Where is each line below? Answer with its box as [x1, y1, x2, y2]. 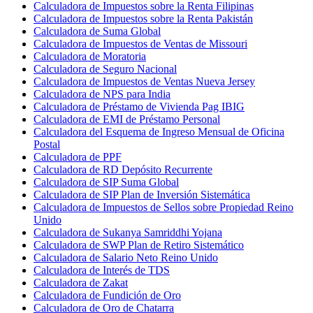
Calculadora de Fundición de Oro [34, 289, 181, 301]
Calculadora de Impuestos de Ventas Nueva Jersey [34, 75, 255, 87]
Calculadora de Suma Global [34, 24, 161, 37]
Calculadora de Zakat [34, 276, 128, 289]
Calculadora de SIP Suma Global [34, 175, 179, 188]
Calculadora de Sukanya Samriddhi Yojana [34, 226, 222, 238]
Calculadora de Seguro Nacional [34, 62, 177, 75]
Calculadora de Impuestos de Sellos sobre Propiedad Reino [34, 201, 293, 213]
